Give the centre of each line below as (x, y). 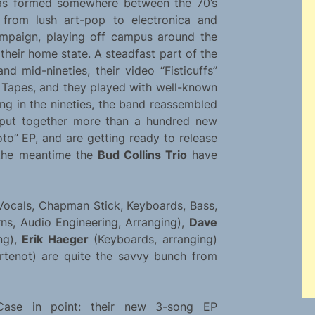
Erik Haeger (55, 239)
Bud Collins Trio (142, 155)
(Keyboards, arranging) (153, 239)
